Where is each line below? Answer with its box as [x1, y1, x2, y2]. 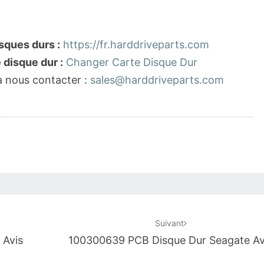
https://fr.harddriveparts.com [63, 38, 209, 51]
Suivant [154, 218, 184, 228]
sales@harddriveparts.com [90, 74, 224, 86]
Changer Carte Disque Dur [66, 56, 197, 68]
